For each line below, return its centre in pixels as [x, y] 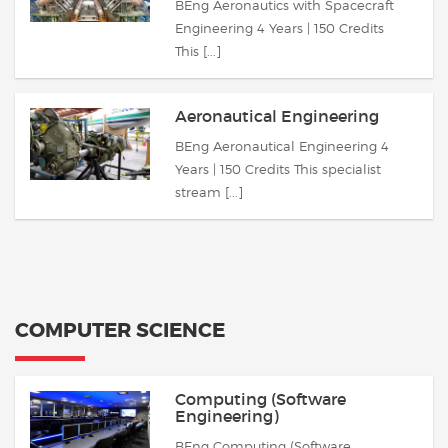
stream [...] [209, 192]
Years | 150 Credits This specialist [278, 169]
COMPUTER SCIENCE [120, 330]
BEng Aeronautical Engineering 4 [282, 146]
